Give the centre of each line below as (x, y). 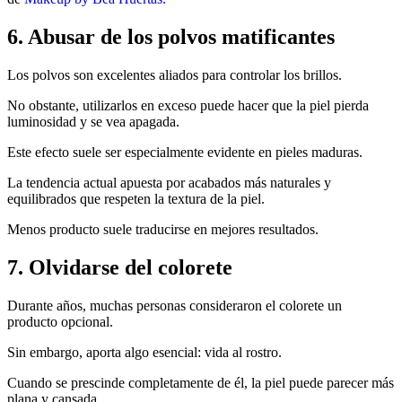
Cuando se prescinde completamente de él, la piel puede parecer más (201, 382)
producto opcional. (60, 321)
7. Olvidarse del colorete (120, 267)
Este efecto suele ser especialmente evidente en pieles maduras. (185, 152)
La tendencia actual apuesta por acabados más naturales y (169, 182)
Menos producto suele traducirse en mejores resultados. (163, 229)
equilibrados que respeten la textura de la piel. (136, 198)
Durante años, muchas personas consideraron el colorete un (175, 305)
